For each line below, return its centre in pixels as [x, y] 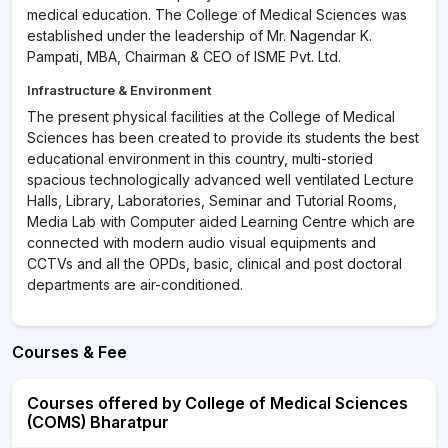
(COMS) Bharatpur [98, 422]
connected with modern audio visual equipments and [201, 242]
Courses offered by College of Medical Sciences [217, 403]
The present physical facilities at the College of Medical [211, 116]
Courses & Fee [69, 352]
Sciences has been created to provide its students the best [223, 137]
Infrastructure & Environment [119, 90]
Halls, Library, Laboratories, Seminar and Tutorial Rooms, [212, 200]
